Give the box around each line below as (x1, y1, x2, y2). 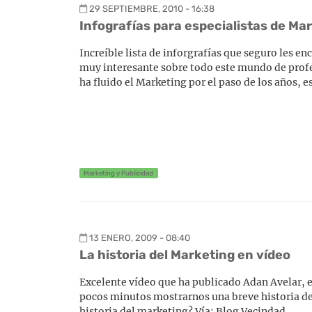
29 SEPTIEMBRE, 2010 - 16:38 (89, 3, 214, 14)
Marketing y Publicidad (84, 169, 154, 177)
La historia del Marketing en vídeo (79, 247, 290, 263)
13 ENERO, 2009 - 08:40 (89, 232, 190, 243)
